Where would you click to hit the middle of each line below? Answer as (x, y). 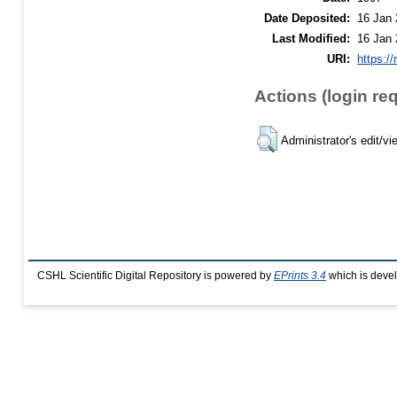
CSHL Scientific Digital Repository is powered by (156, 276)
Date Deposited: (307, 18)
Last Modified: (311, 38)
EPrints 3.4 (300, 276)
